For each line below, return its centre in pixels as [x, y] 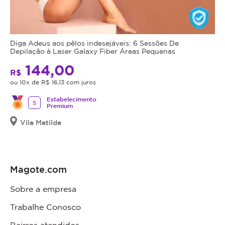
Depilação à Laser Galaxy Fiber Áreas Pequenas [93, 51]
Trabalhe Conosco [45, 207]
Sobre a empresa [43, 189]
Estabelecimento [72, 99]
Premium [60, 106]
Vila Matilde [41, 123]
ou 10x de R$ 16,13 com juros [53, 82]
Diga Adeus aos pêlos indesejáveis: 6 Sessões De [94, 43]
